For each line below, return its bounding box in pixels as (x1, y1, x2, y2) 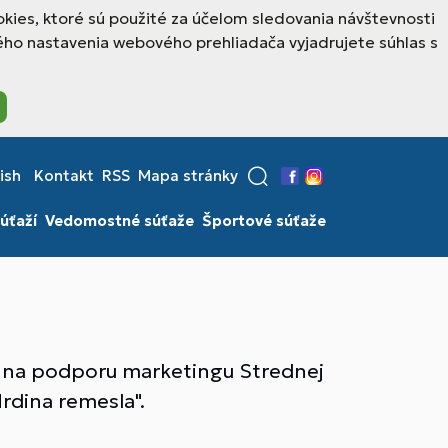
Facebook (277, 177, 352, 198)
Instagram (301, 177, 378, 198)
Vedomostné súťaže (45, 211, 194, 230)
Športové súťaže (202, 211, 326, 230)
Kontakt (34, 166, 94, 185)
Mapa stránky (138, 166, 238, 185)
